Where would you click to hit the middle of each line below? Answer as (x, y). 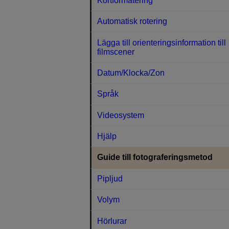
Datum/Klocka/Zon (131, 73)
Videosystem (121, 115)
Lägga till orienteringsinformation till (162, 42)
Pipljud (110, 178)
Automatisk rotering (132, 21)
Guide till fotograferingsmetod (155, 157)
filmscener (116, 52)
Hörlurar (112, 221)
